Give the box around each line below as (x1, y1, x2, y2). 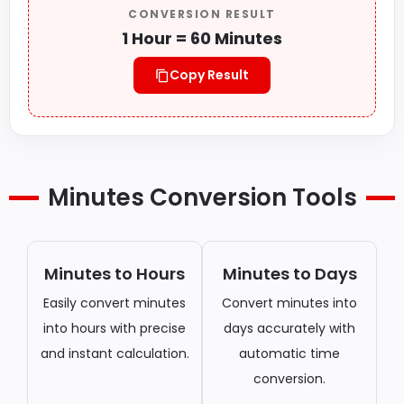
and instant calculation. (40, 344, 189, 363)
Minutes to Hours (44, 262, 185, 285)
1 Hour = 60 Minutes (122, 27, 282, 50)
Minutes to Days (222, 262, 357, 285)
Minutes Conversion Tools (47, 181, 357, 214)
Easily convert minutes (43, 294, 186, 312)
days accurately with (224, 319, 355, 337)
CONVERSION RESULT (128, 6, 276, 22)
